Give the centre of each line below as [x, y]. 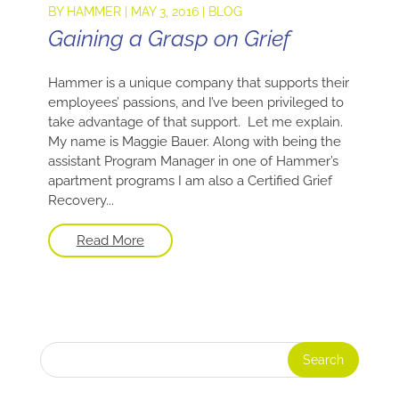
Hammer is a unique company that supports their [198, 83]
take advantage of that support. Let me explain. [195, 122]
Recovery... [81, 201]
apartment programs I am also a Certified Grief [190, 181]
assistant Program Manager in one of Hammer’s [193, 162]
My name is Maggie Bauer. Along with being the [194, 142]
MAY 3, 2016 [164, 12]
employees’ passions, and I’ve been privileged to [195, 103]
